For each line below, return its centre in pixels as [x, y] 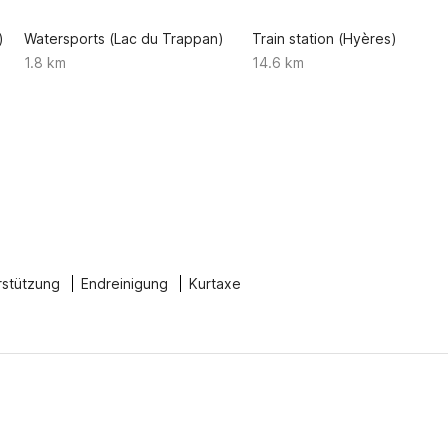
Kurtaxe [215, 283]
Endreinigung [124, 283]
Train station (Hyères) [324, 38]
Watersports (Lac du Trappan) [123, 38]
